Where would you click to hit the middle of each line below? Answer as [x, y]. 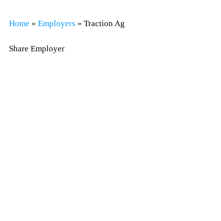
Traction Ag [104, 23]
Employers [57, 23]
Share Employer [37, 48]
